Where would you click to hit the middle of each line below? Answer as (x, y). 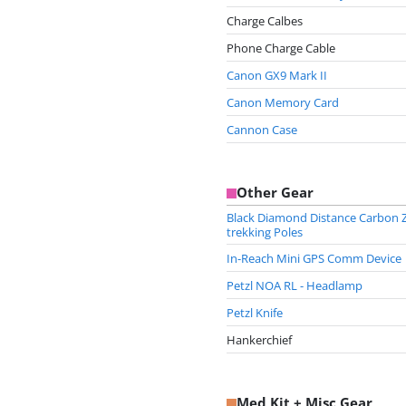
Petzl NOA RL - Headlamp (295, 285)
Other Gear (275, 193)
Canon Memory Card (283, 102)
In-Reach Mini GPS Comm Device (314, 258)
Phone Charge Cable (281, 48)
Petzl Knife (255, 312)
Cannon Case (262, 129)
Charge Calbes (265, 20)
